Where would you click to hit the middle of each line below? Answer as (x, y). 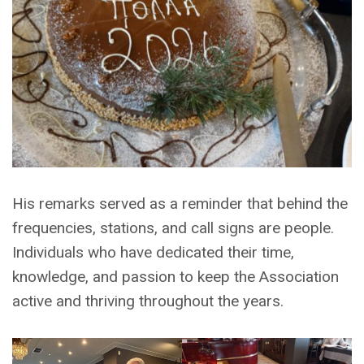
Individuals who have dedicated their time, (153, 253)
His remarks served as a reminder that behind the (180, 204)
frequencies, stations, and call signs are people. (173, 228)
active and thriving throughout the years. (148, 301)
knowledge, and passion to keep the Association (175, 277)
